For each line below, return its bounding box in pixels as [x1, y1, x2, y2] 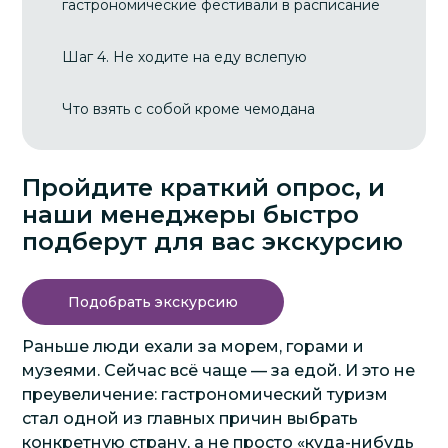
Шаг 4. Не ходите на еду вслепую [62, 48, 308, 66]
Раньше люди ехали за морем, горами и [22, 337, 365, 356]
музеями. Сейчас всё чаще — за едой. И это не [22, 361, 416, 380]
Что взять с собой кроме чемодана [62, 100, 316, 118]
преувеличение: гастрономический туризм [22, 385, 389, 404]
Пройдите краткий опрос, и [22, 173, 386, 202]
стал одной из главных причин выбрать [22, 409, 359, 428]
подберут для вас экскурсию [22, 227, 404, 256]
